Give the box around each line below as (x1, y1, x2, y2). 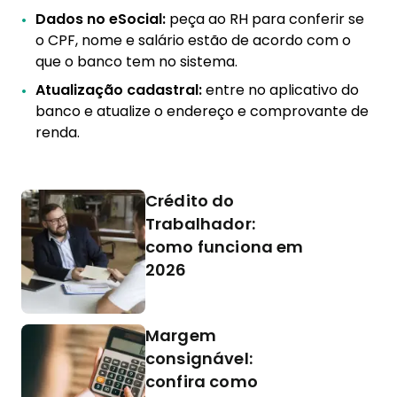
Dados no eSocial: (35, 9, 169, 29)
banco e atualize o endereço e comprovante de (35, 101, 369, 121)
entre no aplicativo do (206, 80, 359, 100)
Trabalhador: (145, 213, 255, 235)
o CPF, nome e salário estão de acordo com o (35, 30, 351, 51)
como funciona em (145, 236, 304, 258)
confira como (145, 370, 258, 393)
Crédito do (145, 190, 235, 212)
